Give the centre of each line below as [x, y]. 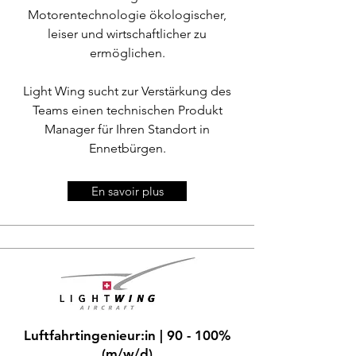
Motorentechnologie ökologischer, [127, 15]
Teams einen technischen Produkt [127, 110]
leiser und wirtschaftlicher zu [127, 34]
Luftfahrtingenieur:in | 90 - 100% [127, 335]
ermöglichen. [127, 53]
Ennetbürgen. [127, 148]
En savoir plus [127, 191]
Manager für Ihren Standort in [127, 129]
